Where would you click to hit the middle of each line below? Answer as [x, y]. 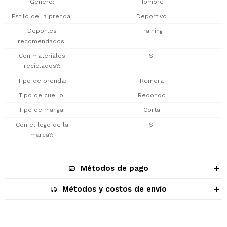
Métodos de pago [115, 168]
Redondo [152, 95]
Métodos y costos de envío [115, 189]
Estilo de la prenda [41, 16]
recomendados [41, 41]
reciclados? [41, 66]
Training [152, 31]
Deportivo [152, 16]
